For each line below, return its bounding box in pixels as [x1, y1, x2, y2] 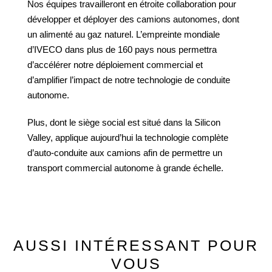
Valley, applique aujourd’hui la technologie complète [27, 132, 228, 143]
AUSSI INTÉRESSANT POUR [13, 237, 259, 254]
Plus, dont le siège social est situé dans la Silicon [27, 117, 220, 127]
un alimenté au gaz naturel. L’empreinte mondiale [27, 29, 220, 39]
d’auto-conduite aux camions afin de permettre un [27, 148, 222, 158]
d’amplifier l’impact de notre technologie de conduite [27, 75, 230, 85]
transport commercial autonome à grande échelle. [27, 163, 223, 173]
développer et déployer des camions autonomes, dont [27, 14, 239, 24]
